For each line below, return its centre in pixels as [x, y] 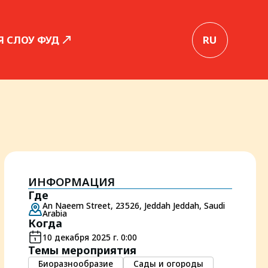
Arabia [54, 213]
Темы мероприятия [82, 250]
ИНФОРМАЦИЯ [71, 182]
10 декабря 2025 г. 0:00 [89, 237]
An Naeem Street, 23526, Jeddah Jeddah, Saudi [133, 205]
